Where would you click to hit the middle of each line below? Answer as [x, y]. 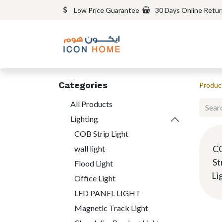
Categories [83, 85]
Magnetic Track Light [111, 208]
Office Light [95, 178]
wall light [90, 149]
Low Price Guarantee [107, 10]
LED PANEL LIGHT [108, 193]
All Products [91, 104]
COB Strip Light [101, 134]
